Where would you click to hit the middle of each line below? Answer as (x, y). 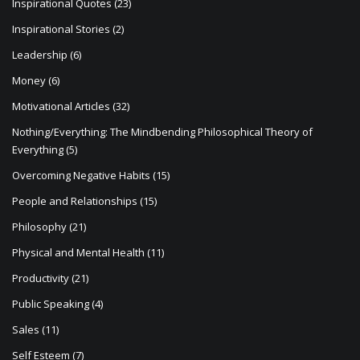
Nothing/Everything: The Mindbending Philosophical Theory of (162, 132)
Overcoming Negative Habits (81, 176)
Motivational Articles (61, 106)
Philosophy (39, 227)
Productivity (41, 278)
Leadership (40, 55)
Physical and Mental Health (78, 253)
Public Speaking (51, 304)
